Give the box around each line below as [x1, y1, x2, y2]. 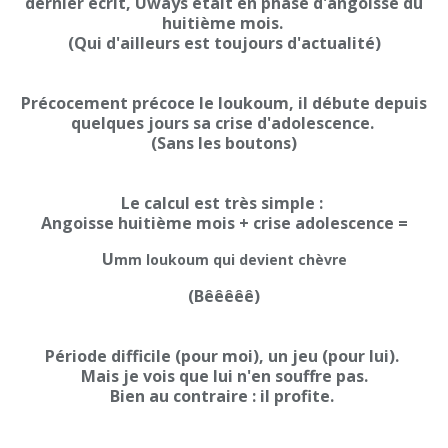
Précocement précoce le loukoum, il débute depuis [21, 92, 427, 114]
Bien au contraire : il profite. [110, 385, 338, 407]
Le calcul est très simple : [121, 192, 327, 214]
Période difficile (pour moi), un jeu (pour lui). [45, 345, 403, 367]
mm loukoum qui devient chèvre [113, 250, 347, 269]
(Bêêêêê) [188, 285, 260, 307]
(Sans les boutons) [151, 132, 297, 154]
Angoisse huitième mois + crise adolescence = [40, 212, 408, 234]
